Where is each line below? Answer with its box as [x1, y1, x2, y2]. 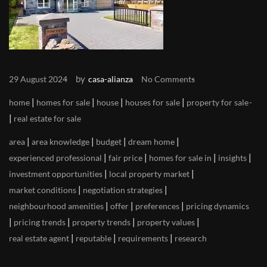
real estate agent [9, 233, 69, 243]
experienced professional [9, 153, 102, 163]
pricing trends [14, 217, 66, 227]
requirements [118, 233, 168, 243]
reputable [76, 233, 111, 243]
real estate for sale [14, 113, 81, 123]
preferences [135, 201, 179, 211]
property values [137, 217, 195, 227]
